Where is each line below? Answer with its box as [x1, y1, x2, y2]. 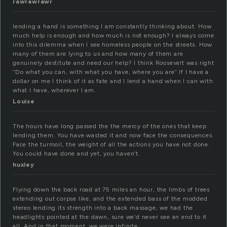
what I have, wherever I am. [13, 87, 96, 94]
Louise [13, 98, 35, 105]
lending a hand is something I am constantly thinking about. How [13, 23, 212, 30]
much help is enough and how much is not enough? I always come [13, 32, 214, 40]
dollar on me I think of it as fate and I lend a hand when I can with [13, 78, 213, 85]
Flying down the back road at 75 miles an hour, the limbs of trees [13, 186, 210, 194]
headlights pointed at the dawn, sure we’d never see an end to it [13, 213, 207, 221]
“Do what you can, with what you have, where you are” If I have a [13, 68, 209, 76]
